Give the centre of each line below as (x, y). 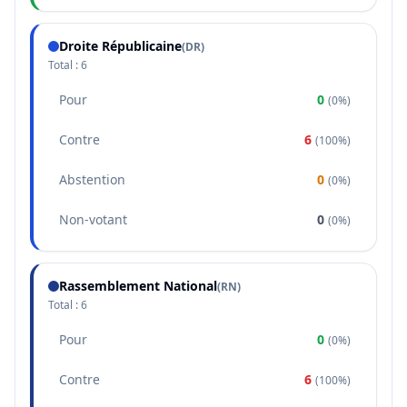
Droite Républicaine (120, 46)
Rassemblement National (138, 286)
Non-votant (93, 219)
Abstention (92, 179)
